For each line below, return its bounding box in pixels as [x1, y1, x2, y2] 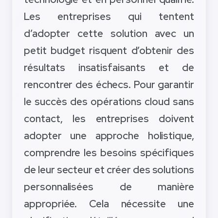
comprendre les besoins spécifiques [24, 146, 194, 160]
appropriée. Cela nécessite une [24, 197, 194, 211]
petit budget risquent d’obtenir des [24, 44, 194, 57]
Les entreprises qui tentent [24, 10, 194, 23]
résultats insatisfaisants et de [24, 61, 194, 74]
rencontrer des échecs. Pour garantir [24, 78, 194, 91]
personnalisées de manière [24, 180, 194, 194]
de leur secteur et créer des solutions [24, 163, 194, 177]
